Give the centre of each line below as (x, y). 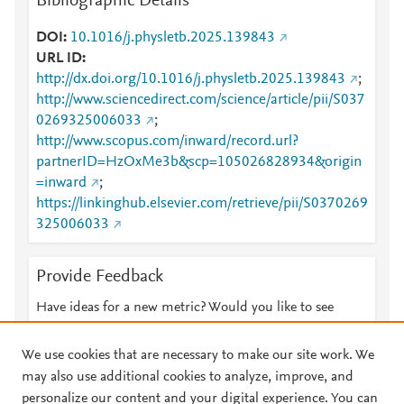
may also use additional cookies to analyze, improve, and (188, 377)
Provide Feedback (100, 277)
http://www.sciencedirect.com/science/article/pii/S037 (201, 100)
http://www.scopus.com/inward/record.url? (167, 142)
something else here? (98, 329)
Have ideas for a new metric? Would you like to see (185, 308)
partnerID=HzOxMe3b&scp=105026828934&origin (199, 162)
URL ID (59, 59)
